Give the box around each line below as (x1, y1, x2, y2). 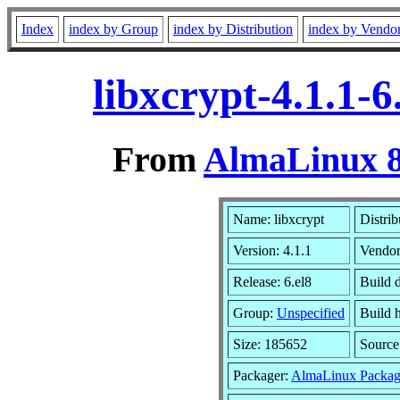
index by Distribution (173, 21, 293, 37)
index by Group (69, 21, 158, 37)
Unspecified (277, 304, 345, 321)
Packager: (233, 367, 291, 383)
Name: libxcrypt (233, 211, 324, 227)
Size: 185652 (233, 336, 307, 352)
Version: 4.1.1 (233, 242, 312, 258)
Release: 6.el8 (233, 273, 312, 289)
